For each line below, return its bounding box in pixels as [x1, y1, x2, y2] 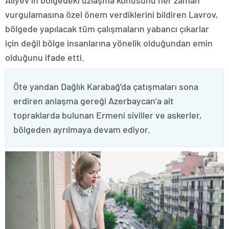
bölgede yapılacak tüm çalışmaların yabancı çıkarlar [5, 22, 209, 34]
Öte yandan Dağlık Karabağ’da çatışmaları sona [13, 80, 198, 92]
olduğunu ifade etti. [5, 51, 84, 63]
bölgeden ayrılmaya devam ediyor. [13, 123, 150, 135]
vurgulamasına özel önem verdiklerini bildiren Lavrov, [5, 8, 218, 20]
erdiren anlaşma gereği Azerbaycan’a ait [13, 95, 174, 106]
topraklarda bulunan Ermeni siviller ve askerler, [13, 109, 202, 121]
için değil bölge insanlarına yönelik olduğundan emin [5, 37, 213, 49]
